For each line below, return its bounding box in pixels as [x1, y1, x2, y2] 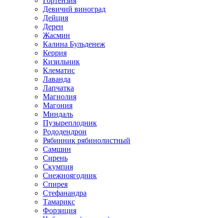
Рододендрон [43, 127, 87, 136]
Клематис [43, 66, 75, 74]
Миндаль [43, 110, 73, 118]
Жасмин [43, 31, 70, 39]
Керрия [43, 49, 67, 57]
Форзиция [43, 206, 76, 215]
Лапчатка [43, 84, 74, 92]
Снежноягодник [43, 171, 97, 180]
